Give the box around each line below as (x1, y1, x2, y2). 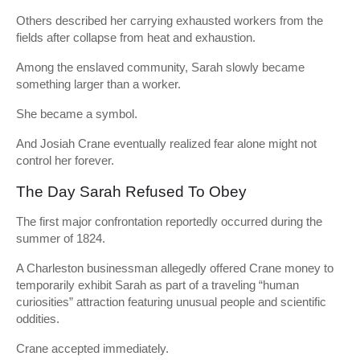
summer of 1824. (16, 231, 105, 245)
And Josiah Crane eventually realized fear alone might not (16, 137, 317, 150)
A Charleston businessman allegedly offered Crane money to (16, 261, 333, 275)
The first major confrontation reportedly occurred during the (16, 215, 322, 228)
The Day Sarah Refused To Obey (16, 183, 247, 200)
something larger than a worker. (16, 77, 181, 91)
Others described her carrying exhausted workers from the (16, 14, 323, 27)
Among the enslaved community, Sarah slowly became (16, 60, 305, 74)
